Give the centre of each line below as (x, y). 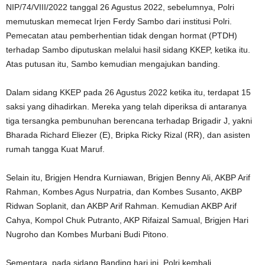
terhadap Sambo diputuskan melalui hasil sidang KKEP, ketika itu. (128, 49)
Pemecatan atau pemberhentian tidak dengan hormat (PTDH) (122, 35)
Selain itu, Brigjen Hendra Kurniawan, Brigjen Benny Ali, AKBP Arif (128, 177)
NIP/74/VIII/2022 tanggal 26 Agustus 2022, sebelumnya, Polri (120, 7)
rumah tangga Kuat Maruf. (55, 149)
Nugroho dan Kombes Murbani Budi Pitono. (87, 234)
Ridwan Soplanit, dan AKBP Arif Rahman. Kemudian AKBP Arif (121, 206)
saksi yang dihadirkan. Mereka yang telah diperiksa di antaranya (126, 106)
